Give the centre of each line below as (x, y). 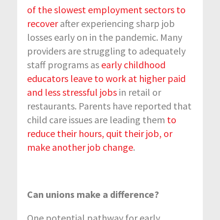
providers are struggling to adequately (106, 51)
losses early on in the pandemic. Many (105, 37)
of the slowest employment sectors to (106, 9)
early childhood (133, 64)
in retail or (140, 92)
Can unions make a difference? (93, 194)
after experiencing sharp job (117, 23)
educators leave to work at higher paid (106, 78)
